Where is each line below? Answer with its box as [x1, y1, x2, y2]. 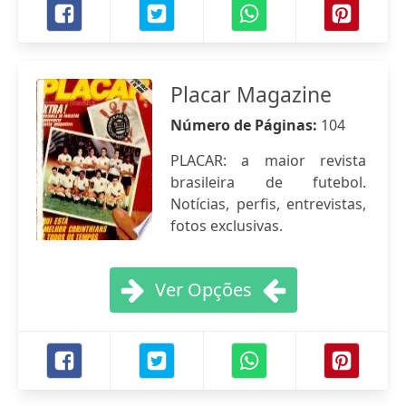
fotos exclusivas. [170, 216, 283, 236]
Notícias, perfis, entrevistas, [170, 194, 366, 214]
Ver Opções [154, 277, 252, 302]
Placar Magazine [170, 80, 332, 109]
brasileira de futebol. [170, 172, 366, 192]
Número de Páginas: [170, 115, 321, 135]
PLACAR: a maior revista [170, 150, 366, 170]
